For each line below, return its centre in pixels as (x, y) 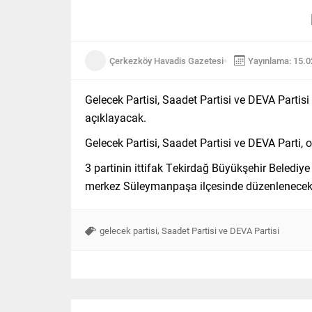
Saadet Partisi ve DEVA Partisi (220, 231)
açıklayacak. (116, 118)
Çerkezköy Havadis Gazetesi (166, 61)
